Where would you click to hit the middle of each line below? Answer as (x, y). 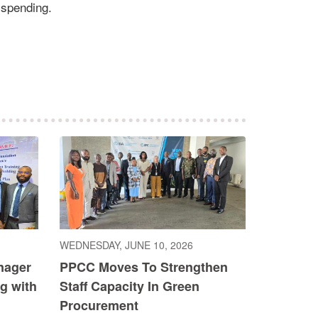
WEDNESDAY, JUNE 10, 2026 (126, 245)
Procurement (99, 306)
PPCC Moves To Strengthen (143, 267)
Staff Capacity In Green (129, 286)
